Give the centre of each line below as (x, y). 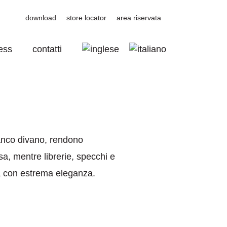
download (41, 18)
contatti (47, 49)
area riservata (139, 18)
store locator (86, 18)
